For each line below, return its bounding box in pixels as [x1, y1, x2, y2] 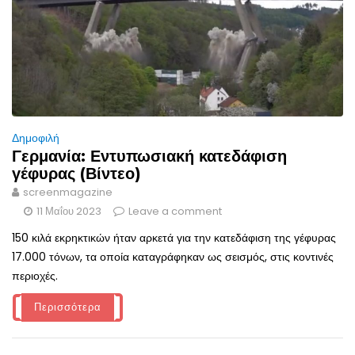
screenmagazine [23, 185, 113, 200]
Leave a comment [128, 204, 222, 219]
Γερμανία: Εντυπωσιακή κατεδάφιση [12, 147, 287, 166]
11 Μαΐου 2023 [36, 204, 101, 219]
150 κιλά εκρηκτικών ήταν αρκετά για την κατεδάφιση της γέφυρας [12, 230, 336, 246]
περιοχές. [12, 268, 58, 284]
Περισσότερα [34, 300, 101, 315]
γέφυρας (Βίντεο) [12, 164, 141, 184]
